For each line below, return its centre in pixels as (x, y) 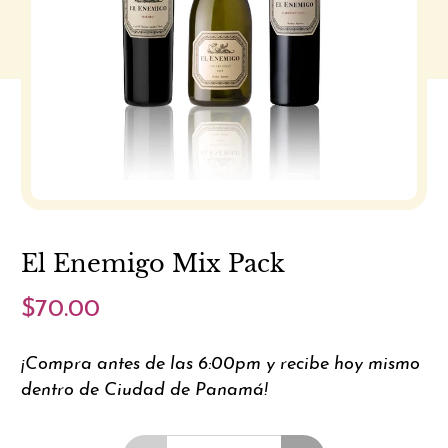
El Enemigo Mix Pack (153, 264)
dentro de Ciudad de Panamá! (145, 391)
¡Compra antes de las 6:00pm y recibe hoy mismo (221, 365)
